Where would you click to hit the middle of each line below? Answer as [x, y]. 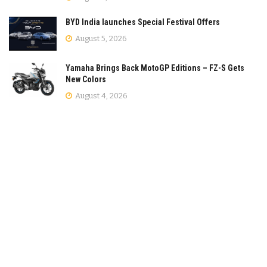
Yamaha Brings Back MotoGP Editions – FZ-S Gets [155, 68]
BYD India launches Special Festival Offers [143, 22]
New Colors [86, 79]
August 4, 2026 [100, 95]
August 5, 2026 [100, 38]
